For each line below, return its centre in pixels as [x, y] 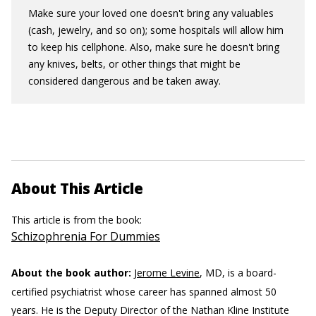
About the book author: [71, 273]
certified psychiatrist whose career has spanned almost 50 [144, 292]
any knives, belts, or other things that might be [134, 64]
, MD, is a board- [238, 273]
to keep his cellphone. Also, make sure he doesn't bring [154, 47]
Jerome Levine [167, 273]
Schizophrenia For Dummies [86, 236]
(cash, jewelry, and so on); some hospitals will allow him [156, 30]
